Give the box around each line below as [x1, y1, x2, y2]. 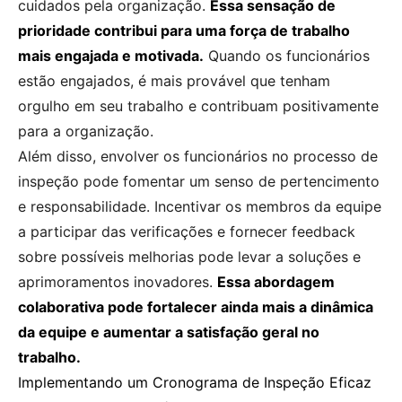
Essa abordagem [217, 272, 335, 291]
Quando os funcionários [204, 46, 370, 65]
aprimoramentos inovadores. [18, 272, 217, 291]
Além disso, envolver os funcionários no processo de [18, 146, 378, 165]
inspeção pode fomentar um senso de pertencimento [18, 171, 380, 190]
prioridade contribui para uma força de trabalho [18, 21, 350, 39]
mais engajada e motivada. [18, 46, 204, 65]
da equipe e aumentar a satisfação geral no [18, 322, 319, 341]
